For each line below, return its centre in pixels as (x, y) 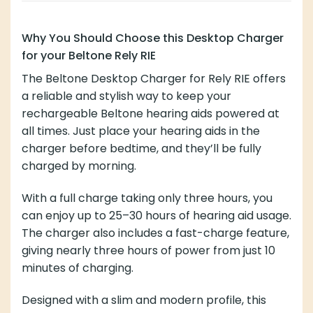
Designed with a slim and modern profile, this (144, 300)
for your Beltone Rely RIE (89, 55)
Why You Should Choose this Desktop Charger (153, 38)
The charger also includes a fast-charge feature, (155, 233)
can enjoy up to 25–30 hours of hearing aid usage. (156, 215)
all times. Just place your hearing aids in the (141, 131)
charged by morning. (79, 166)
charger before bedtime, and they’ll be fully (141, 148)
